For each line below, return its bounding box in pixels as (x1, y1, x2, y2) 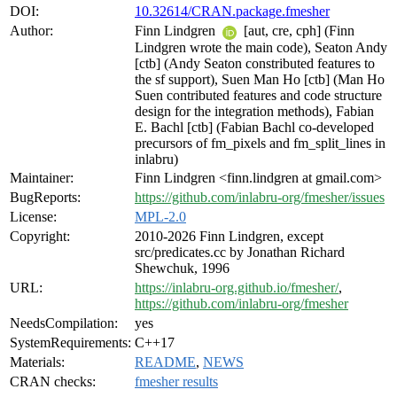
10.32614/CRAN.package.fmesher (135, 4, 330, 19)
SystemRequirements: (10, 335, 131, 351)
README (135, 354, 196, 370)
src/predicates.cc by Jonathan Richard (135, 245, 345, 261)
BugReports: (10, 190, 81, 206)
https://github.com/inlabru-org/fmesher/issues (135, 190, 385, 206)
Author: (10, 23, 53, 39)
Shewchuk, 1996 (135, 261, 230, 276)
